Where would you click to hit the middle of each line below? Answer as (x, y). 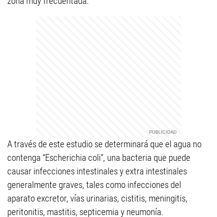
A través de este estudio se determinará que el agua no (104, 144)
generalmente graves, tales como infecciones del (94, 185)
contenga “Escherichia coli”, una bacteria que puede (99, 158)
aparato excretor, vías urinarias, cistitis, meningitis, (97, 198)
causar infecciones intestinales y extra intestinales (97, 171)
